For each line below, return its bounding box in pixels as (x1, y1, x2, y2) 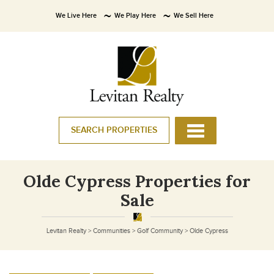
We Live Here (55, 12, 97, 20)
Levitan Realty (46, 226, 86, 235)
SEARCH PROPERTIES (70, 125, 157, 136)
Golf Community (136, 226, 183, 235)
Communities (92, 226, 130, 235)
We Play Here (114, 12, 156, 20)
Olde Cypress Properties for (23, 170, 251, 191)
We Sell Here (173, 12, 213, 20)
